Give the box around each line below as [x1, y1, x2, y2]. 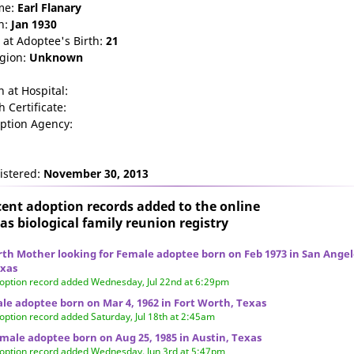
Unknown [29, 50, 83, 65]
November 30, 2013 [43, 166, 149, 181]
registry [176, 214, 228, 232]
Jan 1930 [11, 17, 57, 32]
